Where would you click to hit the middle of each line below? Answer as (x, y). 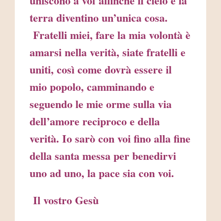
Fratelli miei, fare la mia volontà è (110, 35)
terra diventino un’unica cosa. (99, 18)
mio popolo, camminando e (92, 87)
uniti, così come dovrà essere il (101, 70)
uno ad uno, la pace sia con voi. (102, 173)
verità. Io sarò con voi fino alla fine (110, 139)
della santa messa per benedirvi (103, 156)
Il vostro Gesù (64, 200)
